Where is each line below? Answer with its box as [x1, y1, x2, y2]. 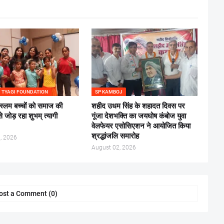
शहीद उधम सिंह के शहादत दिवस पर [91, 101, 185, 110]
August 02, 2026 [91, 144, 136, 151]
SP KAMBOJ [94, 89, 122, 94]
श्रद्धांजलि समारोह [91, 131, 139, 140]
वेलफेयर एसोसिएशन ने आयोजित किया [91, 121, 190, 130]
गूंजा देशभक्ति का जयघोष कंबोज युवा [91, 111, 186, 120]
